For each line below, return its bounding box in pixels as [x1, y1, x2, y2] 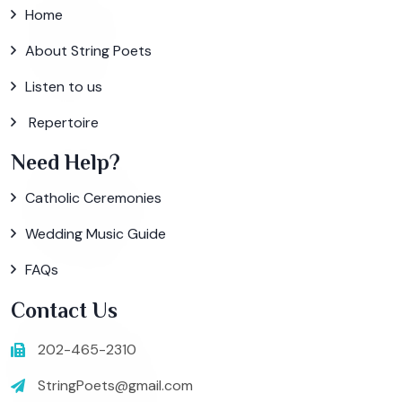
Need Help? [11, 150, 120, 175]
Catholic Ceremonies [25, 188, 162, 208]
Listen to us [25, 76, 102, 96]
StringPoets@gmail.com [38, 376, 193, 396]
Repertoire [25, 112, 99, 132]
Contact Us [11, 298, 118, 323]
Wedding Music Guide [25, 224, 166, 244]
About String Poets [25, 40, 152, 60]
